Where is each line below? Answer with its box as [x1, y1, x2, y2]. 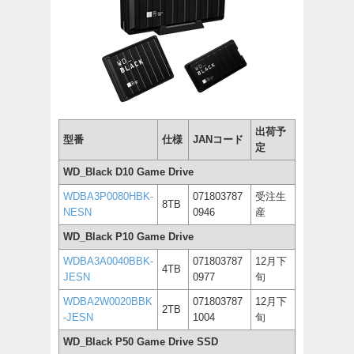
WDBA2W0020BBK [63, 296, 153, 307]
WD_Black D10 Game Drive [63, 166, 194, 178]
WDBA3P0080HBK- [63, 190, 153, 202]
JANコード [193, 134, 243, 145]
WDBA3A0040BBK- [63, 255, 153, 267]
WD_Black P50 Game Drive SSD [63, 336, 218, 348]
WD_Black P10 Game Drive [63, 231, 194, 243]
